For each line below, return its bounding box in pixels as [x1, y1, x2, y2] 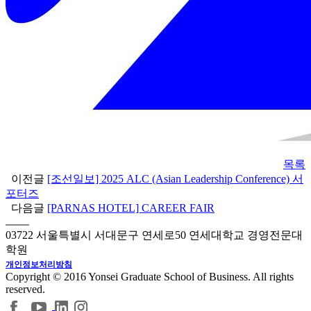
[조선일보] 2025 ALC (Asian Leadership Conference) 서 [47, 173, 303, 185]
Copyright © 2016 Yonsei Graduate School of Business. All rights [6, 271, 294, 283]
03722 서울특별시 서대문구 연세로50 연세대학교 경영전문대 [6, 229, 303, 242]
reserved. [6, 283, 45, 296]
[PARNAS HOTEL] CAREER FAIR [47, 202, 215, 215]
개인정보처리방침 [6, 260, 72, 270]
